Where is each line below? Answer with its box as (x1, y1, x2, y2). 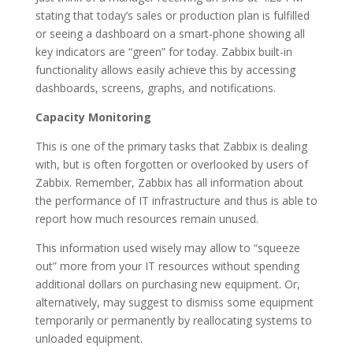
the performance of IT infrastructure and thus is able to (35, 193, 318, 208)
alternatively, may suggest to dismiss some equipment (35, 295, 314, 310)
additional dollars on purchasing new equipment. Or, (35, 277, 300, 292)
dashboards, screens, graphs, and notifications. (35, 80, 276, 95)
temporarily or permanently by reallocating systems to (35, 313, 312, 328)
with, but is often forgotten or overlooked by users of (35, 157, 308, 172)
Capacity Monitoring (35, 110, 151, 124)
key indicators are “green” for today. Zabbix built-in (35, 44, 292, 59)
